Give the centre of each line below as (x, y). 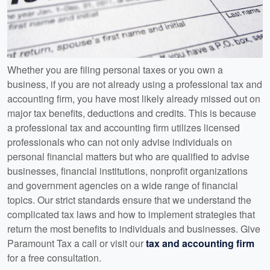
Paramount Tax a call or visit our (77, 243)
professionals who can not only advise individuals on (120, 142)
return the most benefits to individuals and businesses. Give (134, 228)
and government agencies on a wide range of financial (123, 185)
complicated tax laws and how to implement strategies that (131, 214)
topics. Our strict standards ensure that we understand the (129, 199)
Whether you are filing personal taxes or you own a (115, 69)
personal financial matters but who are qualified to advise (128, 156)
